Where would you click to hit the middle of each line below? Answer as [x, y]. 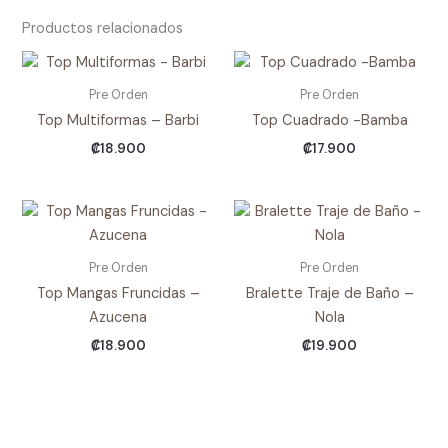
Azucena [118, 318]
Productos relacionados [103, 28]
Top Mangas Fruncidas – [118, 294]
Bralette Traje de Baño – [329, 294]
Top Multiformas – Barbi [118, 120]
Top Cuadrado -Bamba [329, 120]
